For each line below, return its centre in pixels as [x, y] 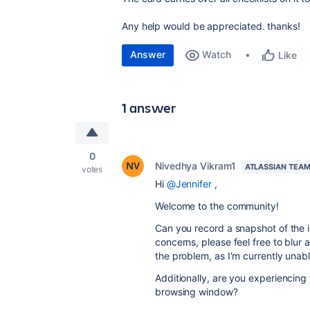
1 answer [149, 108]
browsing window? [197, 292]
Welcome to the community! [217, 206]
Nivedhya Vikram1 [195, 166]
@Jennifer [189, 184]
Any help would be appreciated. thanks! [211, 26]
